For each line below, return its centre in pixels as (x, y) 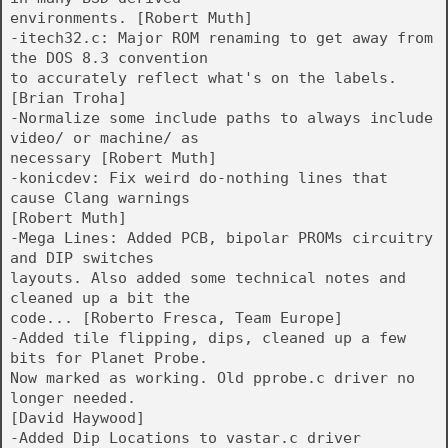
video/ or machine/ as (104, 138)
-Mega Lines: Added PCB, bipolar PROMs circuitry (221, 238)
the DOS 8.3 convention (109, 58)
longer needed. (73, 398)
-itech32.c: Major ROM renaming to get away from (221, 38)
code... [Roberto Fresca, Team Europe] (176, 318)
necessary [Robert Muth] (113, 158)
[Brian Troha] (68, 98)
